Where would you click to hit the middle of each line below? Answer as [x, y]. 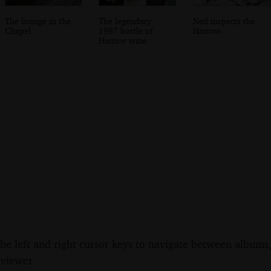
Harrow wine [123, 40]
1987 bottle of [126, 30]
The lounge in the [38, 21]
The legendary [125, 21]
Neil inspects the [224, 21]
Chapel [18, 30]
